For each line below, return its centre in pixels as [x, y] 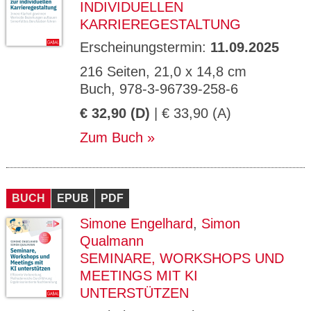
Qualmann [112, 241]
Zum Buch [111, 137]
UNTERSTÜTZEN [134, 293]
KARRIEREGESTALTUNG [160, 24]
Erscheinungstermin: [145, 47]
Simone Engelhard [136, 224]
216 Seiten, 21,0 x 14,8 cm [163, 72]
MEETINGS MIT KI [139, 276]
